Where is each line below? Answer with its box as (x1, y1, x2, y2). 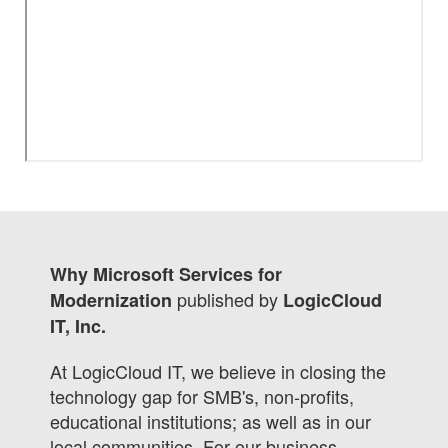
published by (177, 286, 283, 312)
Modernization (50, 287, 177, 313)
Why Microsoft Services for (50, 261, 282, 287)
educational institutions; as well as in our (50, 408, 371, 434)
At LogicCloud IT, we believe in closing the (50, 358, 386, 384)
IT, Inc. (50, 313, 106, 339)
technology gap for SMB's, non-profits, (50, 383, 354, 409)
